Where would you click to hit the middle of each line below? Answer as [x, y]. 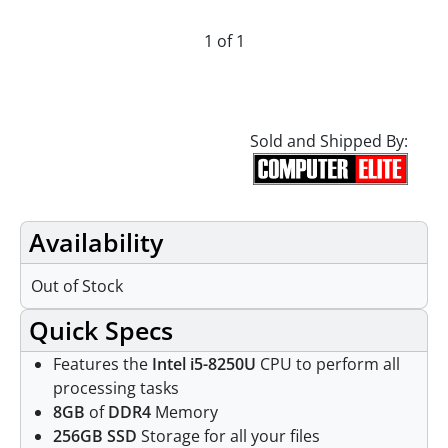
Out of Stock [77, 286]
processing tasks [116, 388]
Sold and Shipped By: [329, 141]
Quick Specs [101, 330]
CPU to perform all [328, 364]
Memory [184, 412]
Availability [96, 242]
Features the [102, 364]
